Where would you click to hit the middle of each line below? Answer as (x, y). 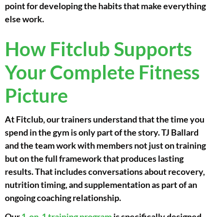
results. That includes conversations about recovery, (105, 172)
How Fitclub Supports (98, 49)
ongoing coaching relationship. (63, 198)
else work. (24, 19)
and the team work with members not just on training (105, 146)
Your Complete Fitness (102, 72)
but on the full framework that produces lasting (94, 159)
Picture (36, 96)
